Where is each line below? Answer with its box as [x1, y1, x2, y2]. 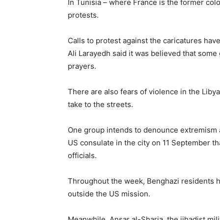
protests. [68, 10, 99, 20]
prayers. [68, 61, 96, 71]
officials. [68, 151, 97, 161]
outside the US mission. [68, 189, 150, 199]
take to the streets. [68, 100, 133, 110]
